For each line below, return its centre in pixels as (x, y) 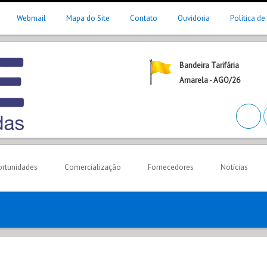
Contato (144, 18)
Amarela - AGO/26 (210, 80)
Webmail (31, 18)
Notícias (234, 167)
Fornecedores (171, 167)
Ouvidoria (194, 18)
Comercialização (93, 167)
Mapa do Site (88, 18)
